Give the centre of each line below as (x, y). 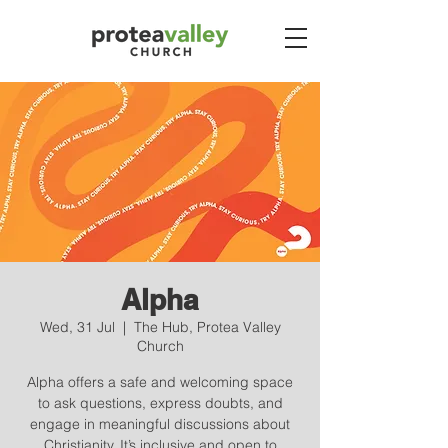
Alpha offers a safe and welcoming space (160, 382)
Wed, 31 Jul (77, 327)
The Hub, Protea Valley (207, 327)
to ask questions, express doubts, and (160, 403)
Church (160, 346)
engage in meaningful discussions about (160, 424)
